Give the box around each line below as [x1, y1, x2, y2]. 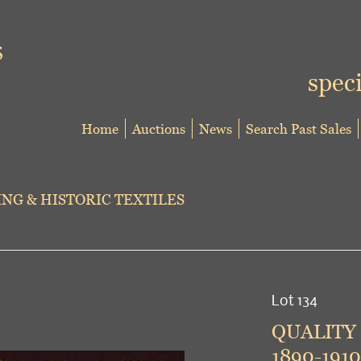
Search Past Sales [246, 119, 351, 138]
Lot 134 [271, 289, 317, 309]
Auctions [132, 119, 185, 138]
